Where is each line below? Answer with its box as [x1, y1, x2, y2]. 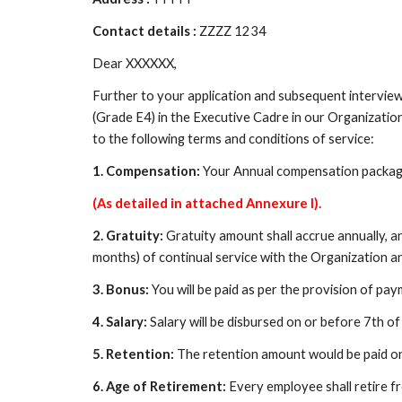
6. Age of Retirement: [92, 379, 229, 394]
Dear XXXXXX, [92, 56, 177, 71]
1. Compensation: [92, 163, 200, 179]
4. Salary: [92, 314, 150, 329]
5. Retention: [92, 346, 177, 362]
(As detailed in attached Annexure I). [92, 196, 321, 211]
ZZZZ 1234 [198, 23, 267, 39]
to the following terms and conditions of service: [92, 131, 374, 146]
